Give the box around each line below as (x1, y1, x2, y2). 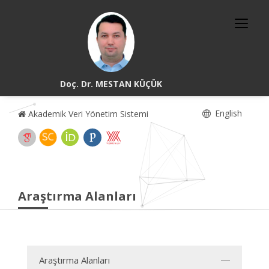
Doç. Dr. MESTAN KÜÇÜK (60, 78, 163, 89)
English (213, 107, 242, 119)
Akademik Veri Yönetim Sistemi (26, 108, 148, 119)
